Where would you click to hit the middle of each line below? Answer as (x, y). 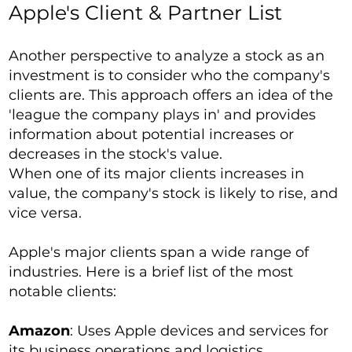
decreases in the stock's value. (116, 154)
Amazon (40, 331)
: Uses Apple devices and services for (200, 331)
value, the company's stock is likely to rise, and (174, 193)
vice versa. (46, 213)
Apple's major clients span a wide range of (159, 252)
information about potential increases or (152, 134)
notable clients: (63, 291)
